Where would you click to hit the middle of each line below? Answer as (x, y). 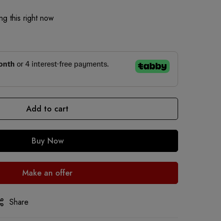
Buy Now (47, 141)
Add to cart (47, 109)
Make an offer (47, 173)
